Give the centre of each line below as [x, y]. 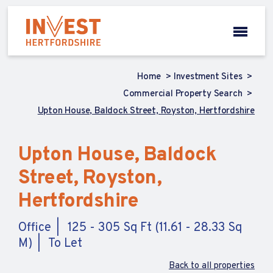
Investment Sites [209, 77]
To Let [65, 244]
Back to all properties [212, 266]
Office [35, 228]
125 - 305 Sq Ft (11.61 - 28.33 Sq [155, 228]
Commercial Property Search [184, 94]
